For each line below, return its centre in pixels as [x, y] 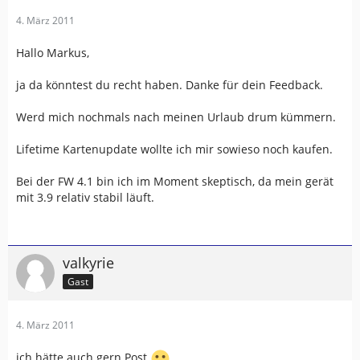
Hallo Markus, [53, 53]
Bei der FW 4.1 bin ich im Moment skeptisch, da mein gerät [175, 181]
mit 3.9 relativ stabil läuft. [85, 197]
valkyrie [88, 263]
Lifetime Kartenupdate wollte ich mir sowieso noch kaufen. [174, 149]
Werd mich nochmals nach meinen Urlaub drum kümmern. [176, 117]
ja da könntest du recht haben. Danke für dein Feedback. [170, 85]
